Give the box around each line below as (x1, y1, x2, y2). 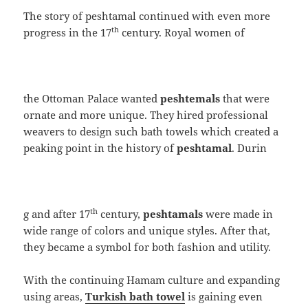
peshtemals (160, 91, 221, 105)
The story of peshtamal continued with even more (23, 8, 271, 23)
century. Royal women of (119, 25, 245, 39)
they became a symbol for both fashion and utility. (23, 239, 272, 254)
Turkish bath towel (85, 289, 186, 303)
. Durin (232, 140, 267, 155)
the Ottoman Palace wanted (23, 91, 161, 105)
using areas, (23, 289, 86, 303)
